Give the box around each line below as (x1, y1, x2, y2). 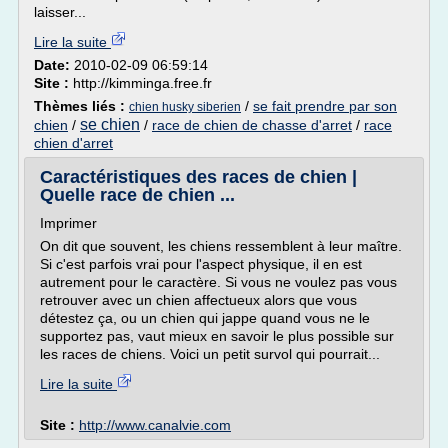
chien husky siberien (129, 100, 241, 114)
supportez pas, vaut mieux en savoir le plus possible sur (40, 328, 394, 344)
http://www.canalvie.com (79, 417, 231, 433)
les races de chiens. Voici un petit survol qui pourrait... (40, 346, 380, 362)
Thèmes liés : (34, 98, 129, 114)
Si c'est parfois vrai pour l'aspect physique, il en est (40, 256, 362, 272)
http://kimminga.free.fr (73, 75, 212, 91)
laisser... (34, 4, 86, 20)
